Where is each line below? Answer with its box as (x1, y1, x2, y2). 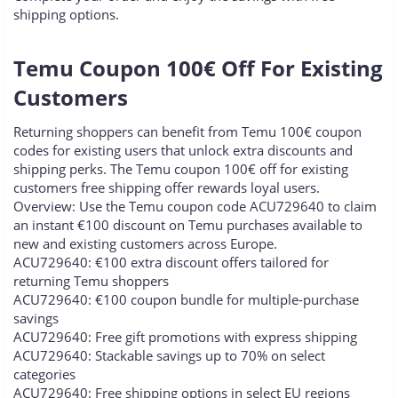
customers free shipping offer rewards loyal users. (13, 179, 320, 197)
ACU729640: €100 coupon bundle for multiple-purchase (13, 291, 359, 309)
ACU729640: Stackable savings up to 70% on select (13, 346, 325, 365)
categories (13, 365, 76, 384)
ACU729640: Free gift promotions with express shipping (13, 328, 357, 346)
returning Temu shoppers (13, 272, 169, 291)
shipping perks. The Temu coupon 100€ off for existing (13, 160, 348, 179)
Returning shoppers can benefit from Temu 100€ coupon (13, 123, 362, 141)
